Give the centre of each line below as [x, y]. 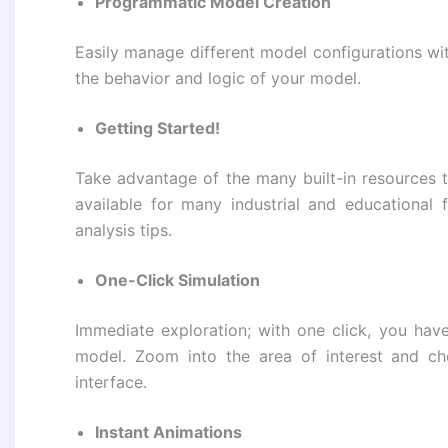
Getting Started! [157, 128]
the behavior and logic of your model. [218, 78]
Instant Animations [168, 432]
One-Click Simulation [177, 280]
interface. [111, 382]
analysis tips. [123, 230]
